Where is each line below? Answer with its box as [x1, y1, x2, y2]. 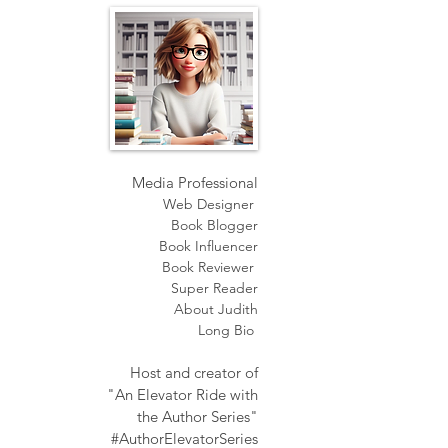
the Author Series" [137, 407, 258, 426]
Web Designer [163, 195, 258, 213]
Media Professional [132, 173, 258, 192]
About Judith [174, 300, 258, 318]
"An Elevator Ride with [107, 385, 258, 404]
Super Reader [171, 279, 258, 297]
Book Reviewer [162, 258, 258, 276]
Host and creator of [130, 363, 258, 382]
